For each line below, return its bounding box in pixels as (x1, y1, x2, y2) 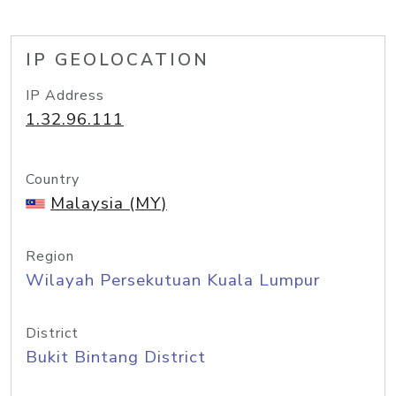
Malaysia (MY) (50, 192, 167, 215)
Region (26, 247, 74, 266)
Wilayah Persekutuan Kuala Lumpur (26, 269, 320, 292)
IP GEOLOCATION (26, 49, 209, 72)
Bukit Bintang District (26, 346, 206, 369)
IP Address (26, 86, 104, 105)
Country (26, 170, 80, 189)
